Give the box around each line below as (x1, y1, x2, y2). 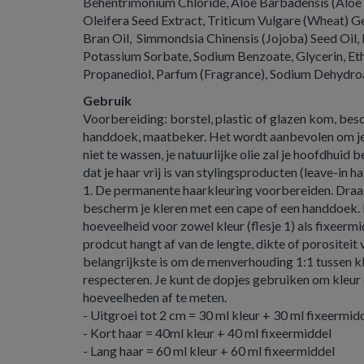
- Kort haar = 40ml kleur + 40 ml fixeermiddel (83, 325, 331, 340)
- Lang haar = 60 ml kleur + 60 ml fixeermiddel (83, 343, 335, 358)
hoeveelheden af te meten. (83, 289, 229, 305)
